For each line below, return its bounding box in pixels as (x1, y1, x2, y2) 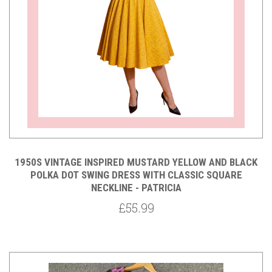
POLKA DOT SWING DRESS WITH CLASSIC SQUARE (30, 169, 242, 182)
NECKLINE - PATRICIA (90, 182, 182, 194)
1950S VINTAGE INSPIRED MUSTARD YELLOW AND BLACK (15, 156, 257, 169)
